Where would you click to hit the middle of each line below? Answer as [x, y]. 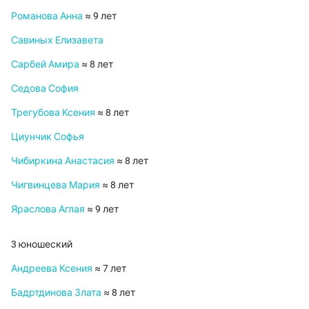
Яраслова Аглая [48, 209]
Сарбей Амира [45, 64]
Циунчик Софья [48, 137]
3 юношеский [42, 245]
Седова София [45, 89]
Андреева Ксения [52, 269]
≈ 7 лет [109, 269]
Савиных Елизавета [57, 40]
